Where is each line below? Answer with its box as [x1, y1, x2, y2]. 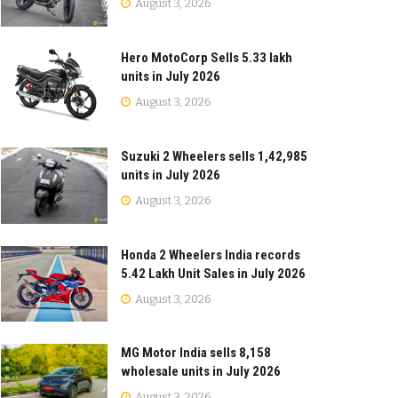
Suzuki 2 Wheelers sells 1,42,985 [121, 147, 307, 164]
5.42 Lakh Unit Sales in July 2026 [121, 265, 306, 282]
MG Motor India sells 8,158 [121, 345, 271, 362]
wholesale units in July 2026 [121, 363, 281, 380]
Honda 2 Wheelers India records [121, 246, 300, 263]
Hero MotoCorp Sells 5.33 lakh [121, 49, 292, 66]
